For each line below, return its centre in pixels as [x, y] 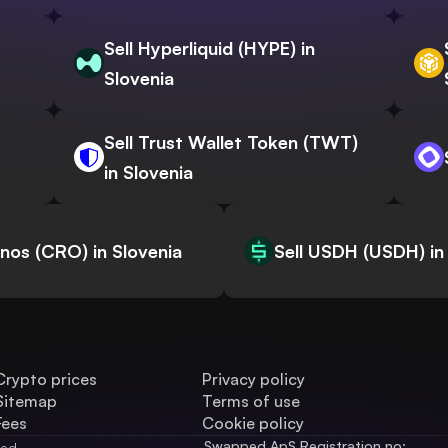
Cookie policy [253, 423]
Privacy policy [254, 379]
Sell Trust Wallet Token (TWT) [231, 142]
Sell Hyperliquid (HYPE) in [209, 48]
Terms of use [251, 401]
